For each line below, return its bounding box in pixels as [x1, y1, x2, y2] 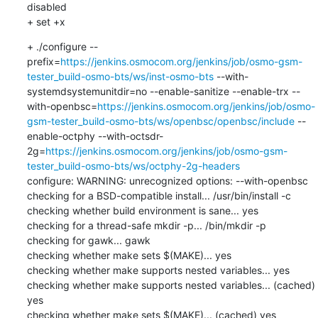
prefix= [26, 55, 60, 67]
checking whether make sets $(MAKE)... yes [26, 248, 231, 261]
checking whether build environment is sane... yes [26, 204, 258, 216]
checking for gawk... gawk [26, 234, 150, 246]
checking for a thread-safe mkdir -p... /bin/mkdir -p [26, 219, 266, 231]
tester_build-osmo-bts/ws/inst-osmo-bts [26, 70, 214, 82]
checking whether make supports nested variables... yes [26, 263, 290, 276]
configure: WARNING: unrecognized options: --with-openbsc [26, 174, 308, 187]
